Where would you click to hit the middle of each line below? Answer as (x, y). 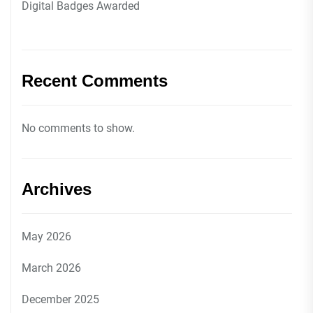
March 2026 (51, 268)
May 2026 (46, 236)
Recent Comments (95, 81)
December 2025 (60, 299)
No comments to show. (78, 128)
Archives (57, 189)
